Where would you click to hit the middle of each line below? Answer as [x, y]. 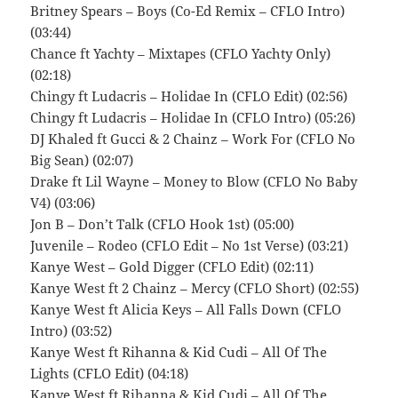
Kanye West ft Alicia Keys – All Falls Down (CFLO [186, 310]
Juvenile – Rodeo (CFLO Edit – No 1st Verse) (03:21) [190, 246]
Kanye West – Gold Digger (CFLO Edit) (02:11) [172, 267]
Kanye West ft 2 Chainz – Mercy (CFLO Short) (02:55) [195, 288]
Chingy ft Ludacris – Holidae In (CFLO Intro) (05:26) [193, 118]
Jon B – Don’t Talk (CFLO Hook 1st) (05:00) [163, 224]
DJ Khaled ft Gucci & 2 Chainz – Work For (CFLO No [193, 139]
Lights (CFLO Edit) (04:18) [110, 374]
